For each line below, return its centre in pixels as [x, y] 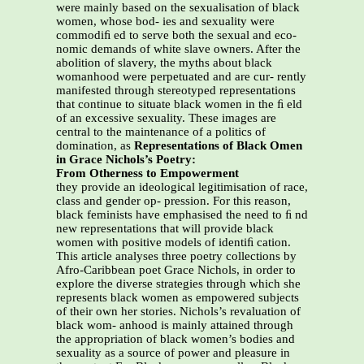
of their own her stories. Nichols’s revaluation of [178, 312]
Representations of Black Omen [218, 146]
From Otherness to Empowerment [147, 173]
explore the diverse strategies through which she [178, 284]
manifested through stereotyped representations [176, 91]
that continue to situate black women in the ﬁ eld [179, 104]
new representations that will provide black [165, 229]
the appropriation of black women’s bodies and [175, 339]
